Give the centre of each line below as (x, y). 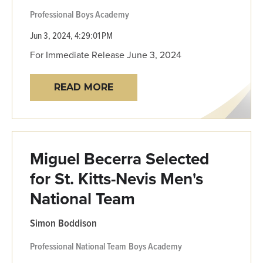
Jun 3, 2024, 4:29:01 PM (71, 35)
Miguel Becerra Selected (119, 159)
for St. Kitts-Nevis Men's (117, 178)
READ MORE (84, 87)
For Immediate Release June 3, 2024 (106, 55)
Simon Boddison (63, 222)
